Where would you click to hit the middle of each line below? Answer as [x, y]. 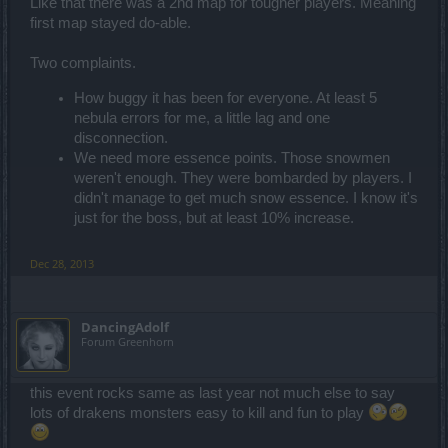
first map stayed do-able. [110, 22]
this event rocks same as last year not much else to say [212, 393]
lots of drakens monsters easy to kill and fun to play [199, 413]
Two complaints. [83, 62]
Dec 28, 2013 [62, 264]
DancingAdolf [125, 327]
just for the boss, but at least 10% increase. [214, 217]
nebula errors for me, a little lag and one [202, 117]
